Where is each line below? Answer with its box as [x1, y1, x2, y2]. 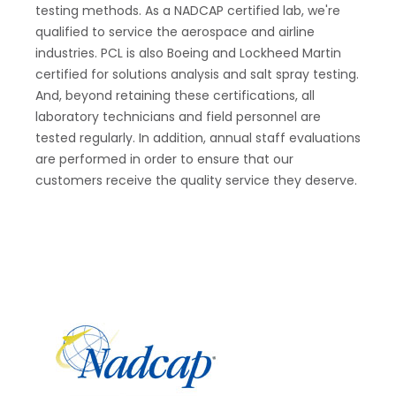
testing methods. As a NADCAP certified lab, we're [35, 2, 340, 19]
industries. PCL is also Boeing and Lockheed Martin [35, 44, 341, 62]
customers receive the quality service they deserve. [35, 171, 357, 189]
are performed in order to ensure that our [35, 150, 293, 168]
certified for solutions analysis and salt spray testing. [35, 65, 359, 83]
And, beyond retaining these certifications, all [35, 87, 315, 104]
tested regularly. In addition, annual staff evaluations [35, 129, 361, 147]
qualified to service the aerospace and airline [35, 23, 315, 41]
